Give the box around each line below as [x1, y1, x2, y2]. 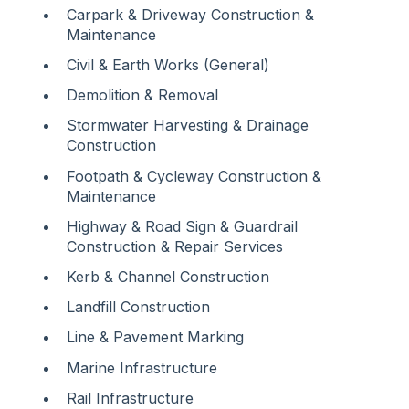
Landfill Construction [67, 298, 210, 317]
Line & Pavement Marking [67, 328, 244, 347]
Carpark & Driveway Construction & [67, 5, 314, 24]
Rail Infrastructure [67, 388, 194, 407]
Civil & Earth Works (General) [67, 56, 269, 75]
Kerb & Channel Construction [67, 267, 269, 287]
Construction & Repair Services [67, 236, 283, 256]
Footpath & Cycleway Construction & [67, 166, 321, 185]
